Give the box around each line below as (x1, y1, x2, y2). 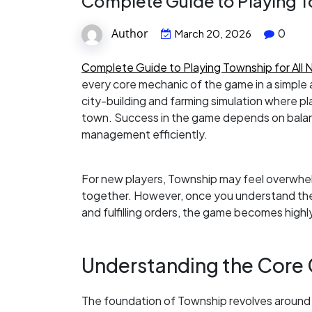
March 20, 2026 (175, 26, 251, 40)
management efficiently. (81, 127, 208, 141)
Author (111, 26, 148, 42)
